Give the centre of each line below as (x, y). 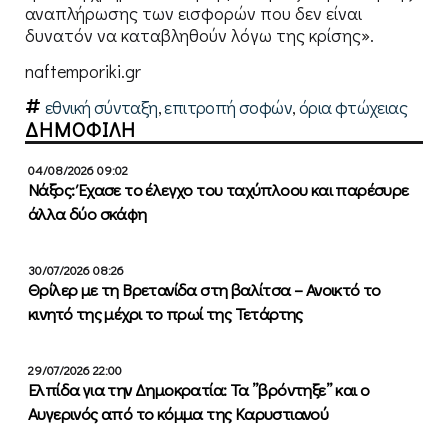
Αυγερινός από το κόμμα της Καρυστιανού (178, 413)
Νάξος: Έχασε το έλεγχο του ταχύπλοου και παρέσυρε (218, 189)
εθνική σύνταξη (101, 106)
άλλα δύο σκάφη (87, 213)
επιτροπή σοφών (228, 106)
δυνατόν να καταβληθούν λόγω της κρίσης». (199, 34)
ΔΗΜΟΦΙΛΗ (80, 128)
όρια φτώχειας (353, 106)
